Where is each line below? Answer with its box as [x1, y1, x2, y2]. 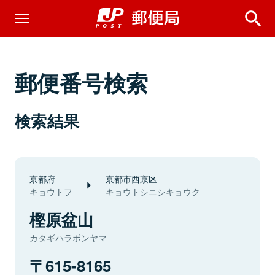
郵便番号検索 [15, 66, 149, 98]
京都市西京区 [106, 172, 157, 185]
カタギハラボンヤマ [29, 231, 107, 244]
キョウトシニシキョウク [106, 185, 200, 198]
